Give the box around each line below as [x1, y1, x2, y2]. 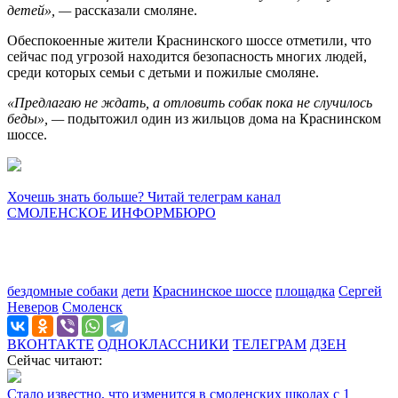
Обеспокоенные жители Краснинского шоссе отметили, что [7, 32, 371, 48]
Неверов [7, 298, 59, 314]
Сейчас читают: [7, 352, 102, 368]
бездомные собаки [7, 283, 118, 298]
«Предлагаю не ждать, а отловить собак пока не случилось [7, 94, 372, 110]
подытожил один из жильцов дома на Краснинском [68, 110, 381, 126]
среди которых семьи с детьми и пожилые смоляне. [7, 64, 319, 80]
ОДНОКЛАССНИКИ [98, 336, 229, 352]
